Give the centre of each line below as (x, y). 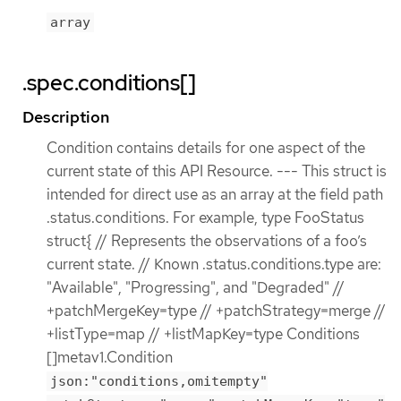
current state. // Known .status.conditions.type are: (214, 264)
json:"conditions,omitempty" (159, 382)
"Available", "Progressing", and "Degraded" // (196, 288)
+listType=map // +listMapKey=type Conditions (203, 334)
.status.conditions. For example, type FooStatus (205, 218)
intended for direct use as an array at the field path (215, 195)
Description (66, 117)
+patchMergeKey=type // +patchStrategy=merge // (216, 311)
